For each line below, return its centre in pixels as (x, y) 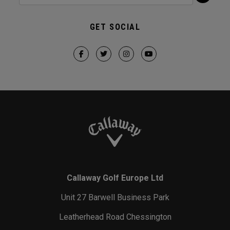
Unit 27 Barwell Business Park (115, 198)
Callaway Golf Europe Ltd (115, 178)
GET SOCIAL (115, 27)
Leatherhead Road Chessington (115, 217)
